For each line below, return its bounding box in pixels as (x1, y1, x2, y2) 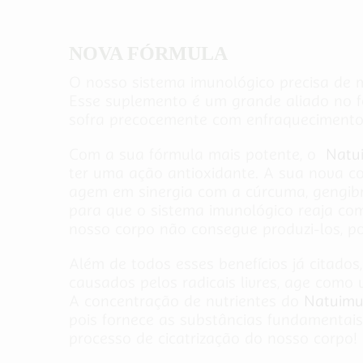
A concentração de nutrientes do (69, 289, 304, 312)
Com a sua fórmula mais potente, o (69, 143, 326, 165)
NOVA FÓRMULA (69, 43, 228, 64)
